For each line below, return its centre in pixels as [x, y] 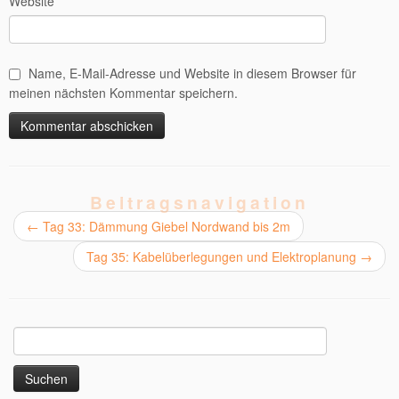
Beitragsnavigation [199, 202]
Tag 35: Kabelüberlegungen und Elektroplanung [223, 256]
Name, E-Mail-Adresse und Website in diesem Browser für [192, 73]
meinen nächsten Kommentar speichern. [123, 93]
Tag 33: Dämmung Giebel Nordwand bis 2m [165, 226]
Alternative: [41, 159]
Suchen [34, 336]
